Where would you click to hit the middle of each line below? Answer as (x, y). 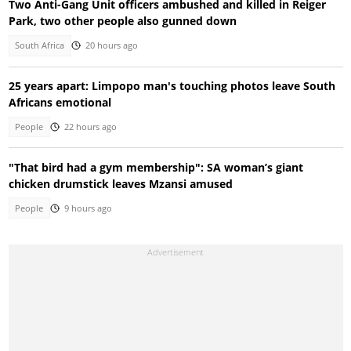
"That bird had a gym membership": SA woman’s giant (156, 167)
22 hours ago (90, 127)
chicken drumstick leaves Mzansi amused (120, 183)
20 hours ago (111, 46)
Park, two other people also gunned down (122, 21)
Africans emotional (60, 102)
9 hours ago (88, 208)
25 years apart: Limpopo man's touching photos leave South (172, 85)
